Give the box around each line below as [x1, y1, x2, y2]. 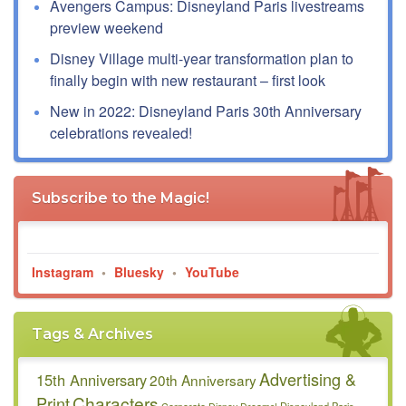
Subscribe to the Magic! [32, 189, 209, 208]
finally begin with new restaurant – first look [50, 70, 325, 92]
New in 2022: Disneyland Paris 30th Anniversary [50, 101, 362, 122]
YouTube [185, 263, 239, 282]
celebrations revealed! [50, 122, 192, 144]
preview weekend [50, 17, 163, 39]
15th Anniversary [36, 369, 147, 391]
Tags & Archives [32, 325, 153, 343]
